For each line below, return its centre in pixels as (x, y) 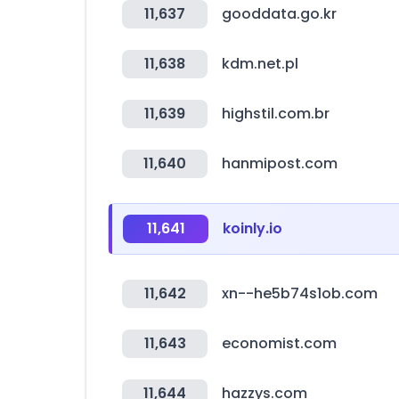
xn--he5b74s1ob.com (300, 293)
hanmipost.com (280, 163)
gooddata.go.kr (279, 14)
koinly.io (252, 228)
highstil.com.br (276, 114)
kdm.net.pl (260, 64)
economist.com (279, 343)
